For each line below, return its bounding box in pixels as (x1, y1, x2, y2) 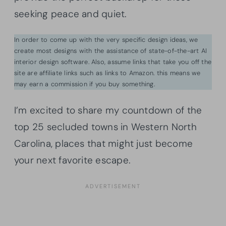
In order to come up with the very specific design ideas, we (14, 35, 198, 44)
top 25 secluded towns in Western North (14, 120, 197, 133)
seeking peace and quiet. (14, 7, 127, 20)
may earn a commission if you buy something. (14, 79, 155, 88)
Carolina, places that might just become (14, 137, 193, 150)
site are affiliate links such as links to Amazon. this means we (14, 68, 201, 77)
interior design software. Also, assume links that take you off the (14, 57, 212, 66)
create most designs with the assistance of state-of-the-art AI (14, 46, 207, 55)
